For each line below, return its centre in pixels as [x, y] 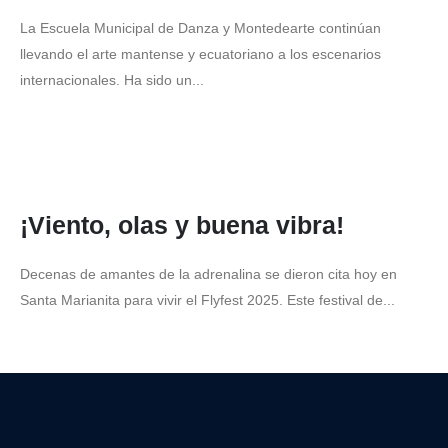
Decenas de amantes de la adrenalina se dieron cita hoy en [208, 274]
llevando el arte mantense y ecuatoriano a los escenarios [200, 54]
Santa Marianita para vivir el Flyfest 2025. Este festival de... [207, 300]
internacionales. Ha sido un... [112, 80]
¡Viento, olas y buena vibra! [182, 225]
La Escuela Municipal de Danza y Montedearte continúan [200, 28]
